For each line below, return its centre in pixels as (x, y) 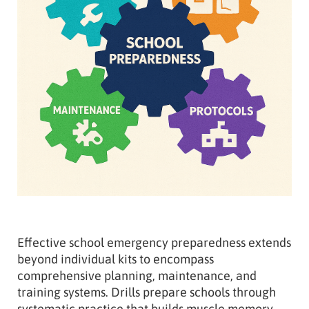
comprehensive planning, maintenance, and (137, 275)
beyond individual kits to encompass (116, 259)
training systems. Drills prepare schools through (147, 292)
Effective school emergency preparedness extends (154, 242)
